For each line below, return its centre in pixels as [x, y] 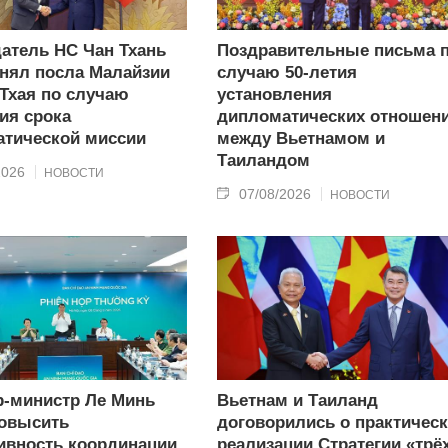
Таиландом [263, 161]
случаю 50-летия [286, 73]
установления [274, 95]
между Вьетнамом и [300, 139]
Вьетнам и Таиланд [297, 400]
